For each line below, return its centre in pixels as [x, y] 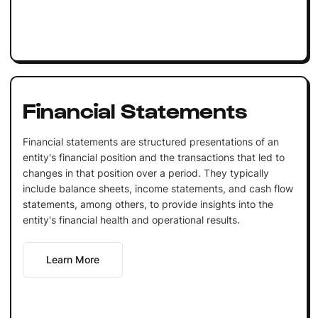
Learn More [72, 259]
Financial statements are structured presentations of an [150, 141]
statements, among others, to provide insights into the [148, 204]
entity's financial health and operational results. [131, 219]
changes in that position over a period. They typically [146, 172]
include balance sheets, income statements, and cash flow [158, 188]
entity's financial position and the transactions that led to [153, 157]
